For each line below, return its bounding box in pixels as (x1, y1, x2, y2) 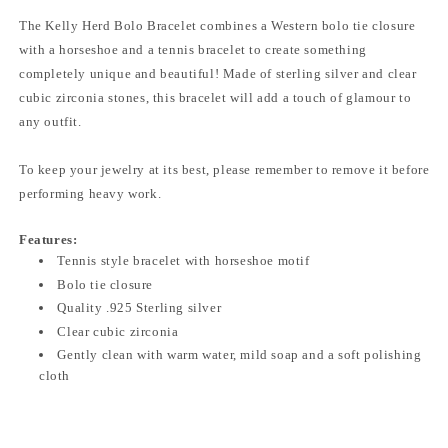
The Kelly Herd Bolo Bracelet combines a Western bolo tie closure (19, 18, 416, 33)
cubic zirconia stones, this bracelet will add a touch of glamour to (19, 90, 412, 105)
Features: (19, 232, 78, 247)
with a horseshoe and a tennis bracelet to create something (19, 42, 367, 57)
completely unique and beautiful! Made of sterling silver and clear (19, 66, 417, 81)
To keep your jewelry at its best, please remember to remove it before (19, 162, 430, 177)
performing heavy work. (19, 186, 162, 201)
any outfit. (19, 114, 82, 129)
